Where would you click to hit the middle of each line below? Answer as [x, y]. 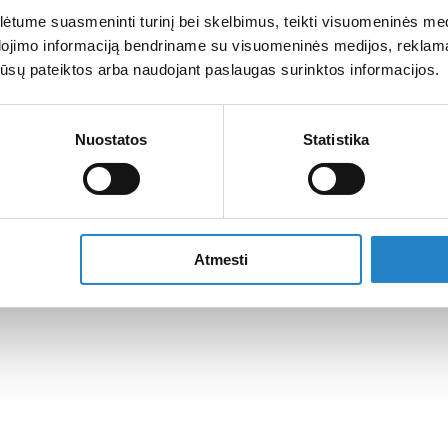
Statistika [336, 139]
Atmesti [220, 259]
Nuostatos [111, 139]
